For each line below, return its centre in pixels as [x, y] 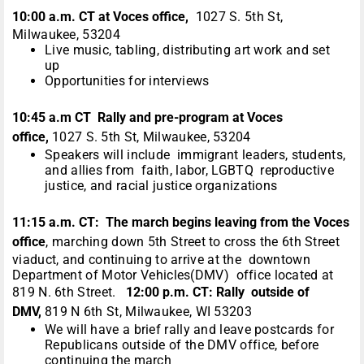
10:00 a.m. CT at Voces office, [100, 17]
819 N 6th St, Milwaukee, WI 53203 [148, 312]
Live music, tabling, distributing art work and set [187, 50]
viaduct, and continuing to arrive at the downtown [161, 260]
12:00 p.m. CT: [171, 292]
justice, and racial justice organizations [161, 186]
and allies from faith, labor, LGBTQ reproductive [189, 171]
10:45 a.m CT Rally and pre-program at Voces [147, 118]
